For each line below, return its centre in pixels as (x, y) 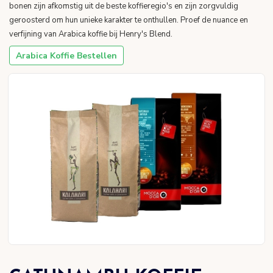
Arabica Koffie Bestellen (66, 55)
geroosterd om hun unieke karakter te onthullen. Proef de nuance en (129, 20)
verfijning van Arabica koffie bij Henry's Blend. (91, 34)
